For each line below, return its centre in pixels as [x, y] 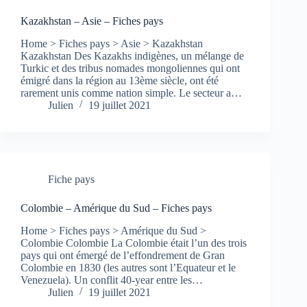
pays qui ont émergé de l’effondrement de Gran [123, 255]
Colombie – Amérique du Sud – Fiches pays [116, 208]
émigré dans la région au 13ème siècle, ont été [120, 81]
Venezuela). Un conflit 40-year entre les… [112, 280]
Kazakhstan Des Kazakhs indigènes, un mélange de [132, 56]
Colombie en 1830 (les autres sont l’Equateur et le [128, 267]
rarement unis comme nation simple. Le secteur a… [131, 93]
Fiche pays [71, 180]
